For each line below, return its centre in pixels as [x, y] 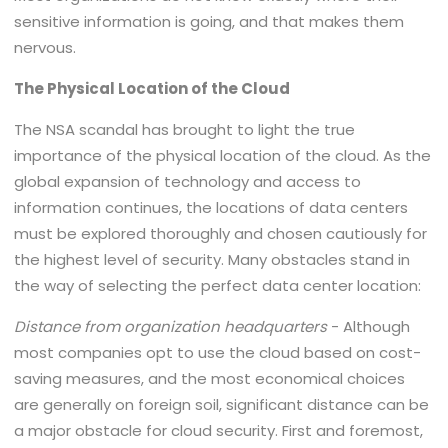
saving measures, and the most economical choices [210, 378]
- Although [369, 326]
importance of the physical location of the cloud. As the [223, 155]
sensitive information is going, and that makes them [209, 21]
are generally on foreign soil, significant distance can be [222, 404]
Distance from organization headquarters [171, 326]
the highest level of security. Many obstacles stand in [212, 259]
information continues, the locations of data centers [211, 207]
